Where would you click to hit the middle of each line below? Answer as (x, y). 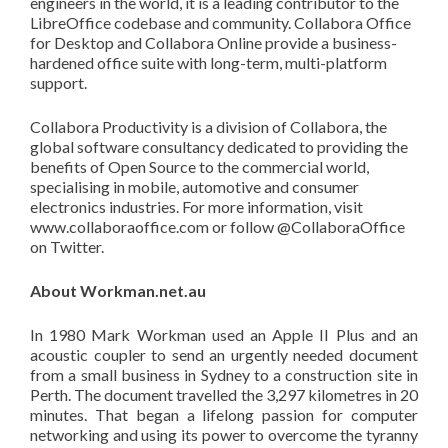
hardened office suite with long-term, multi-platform (208, 62)
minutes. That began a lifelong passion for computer (224, 414)
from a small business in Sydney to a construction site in (224, 374)
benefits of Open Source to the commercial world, (199, 166)
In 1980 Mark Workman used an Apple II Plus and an (224, 334)
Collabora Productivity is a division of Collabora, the (208, 126)
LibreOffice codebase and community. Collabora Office (220, 22)
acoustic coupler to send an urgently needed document (224, 354)
